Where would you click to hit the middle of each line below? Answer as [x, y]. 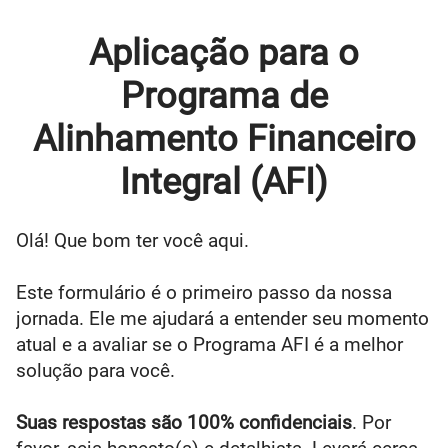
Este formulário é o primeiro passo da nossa [204, 292]
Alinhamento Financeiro [224, 139]
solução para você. [95, 370]
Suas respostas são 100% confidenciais [184, 422]
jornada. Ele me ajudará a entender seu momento [222, 318]
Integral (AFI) [224, 182]
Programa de [224, 96]
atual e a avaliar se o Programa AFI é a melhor [209, 344]
